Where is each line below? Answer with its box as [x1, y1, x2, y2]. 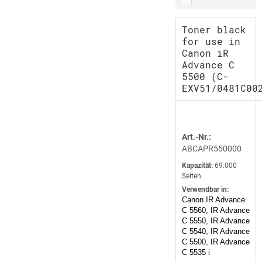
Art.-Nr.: [182, 132, 211, 142]
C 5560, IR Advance [182, 206, 250, 215]
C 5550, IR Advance [182, 216, 250, 226]
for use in [182, 35, 240, 48]
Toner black [182, 23, 246, 36]
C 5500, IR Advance [182, 237, 250, 247]
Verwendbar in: [182, 185, 229, 194]
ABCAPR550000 [182, 144, 242, 154]
